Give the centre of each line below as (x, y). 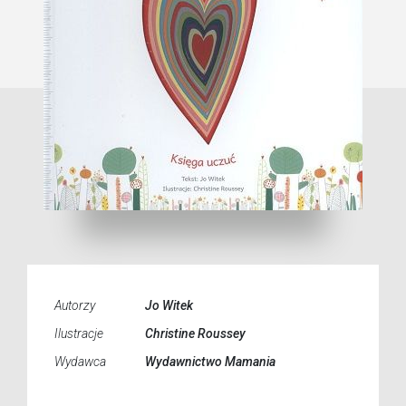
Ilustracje (79, 333)
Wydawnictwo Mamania (210, 362)
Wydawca (80, 362)
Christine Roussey (195, 333)
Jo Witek (169, 305)
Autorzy (75, 305)
